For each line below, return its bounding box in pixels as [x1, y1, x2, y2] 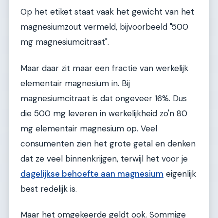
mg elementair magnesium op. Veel [20, 123, 157, 134]
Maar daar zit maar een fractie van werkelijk [20, 62, 188, 73]
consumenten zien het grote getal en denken [20, 138, 196, 149]
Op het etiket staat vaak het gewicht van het [20, 6, 194, 18]
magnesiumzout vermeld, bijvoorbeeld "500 [20, 21, 188, 33]
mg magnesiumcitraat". [20, 36, 109, 48]
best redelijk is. [20, 183, 77, 194]
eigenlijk [163, 168, 196, 179]
